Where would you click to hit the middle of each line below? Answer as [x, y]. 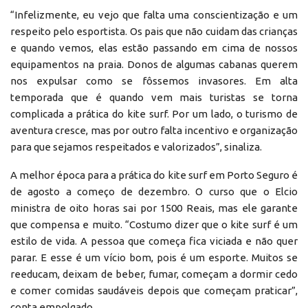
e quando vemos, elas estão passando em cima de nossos [154, 47]
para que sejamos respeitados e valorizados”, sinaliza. [136, 146]
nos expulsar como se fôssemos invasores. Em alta [154, 80]
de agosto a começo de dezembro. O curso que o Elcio [154, 191]
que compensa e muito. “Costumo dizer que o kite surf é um [154, 224]
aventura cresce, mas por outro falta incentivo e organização [154, 130]
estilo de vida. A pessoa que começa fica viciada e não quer [154, 241]
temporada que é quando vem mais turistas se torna [154, 97]
